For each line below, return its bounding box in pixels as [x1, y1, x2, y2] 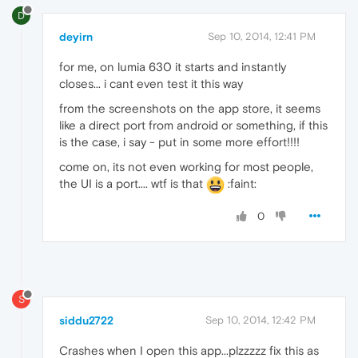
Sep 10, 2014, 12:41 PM [208, 30, 316, 42]
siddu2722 [59, 314, 113, 328]
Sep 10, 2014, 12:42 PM [205, 314, 316, 327]
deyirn [59, 30, 93, 43]
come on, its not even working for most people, [59, 159, 313, 173]
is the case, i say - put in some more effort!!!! [59, 134, 300, 149]
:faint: [225, 176, 257, 190]
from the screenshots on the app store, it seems [59, 101, 320, 115]
